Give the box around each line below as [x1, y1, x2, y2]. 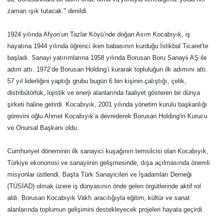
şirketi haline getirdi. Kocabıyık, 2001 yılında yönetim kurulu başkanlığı [7, 101, 207, 108]
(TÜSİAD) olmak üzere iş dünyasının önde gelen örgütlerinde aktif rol [7, 182, 201, 190]
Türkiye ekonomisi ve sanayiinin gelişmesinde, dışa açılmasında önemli [7, 159, 210, 166]
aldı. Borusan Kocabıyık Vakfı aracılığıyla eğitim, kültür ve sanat [7, 194, 190, 201]
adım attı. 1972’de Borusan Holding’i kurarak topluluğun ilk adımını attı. [7, 66, 208, 73]
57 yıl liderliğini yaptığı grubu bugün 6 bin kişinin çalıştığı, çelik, [7, 77, 186, 85]
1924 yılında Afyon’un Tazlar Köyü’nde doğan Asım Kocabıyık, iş [7, 31, 190, 38]
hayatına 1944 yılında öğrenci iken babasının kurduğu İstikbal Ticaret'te [7, 42, 208, 50]
